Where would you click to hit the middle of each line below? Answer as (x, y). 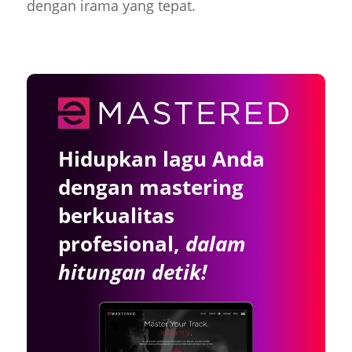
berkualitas (116, 215)
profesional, (121, 243)
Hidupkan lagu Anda (161, 158)
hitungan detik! (132, 271)
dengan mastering (150, 187)
